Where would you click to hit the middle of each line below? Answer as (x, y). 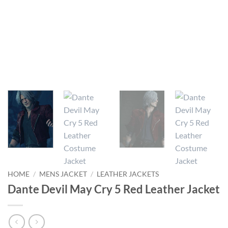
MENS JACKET (63, 174)
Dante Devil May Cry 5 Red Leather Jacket (114, 189)
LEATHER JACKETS (128, 174)
